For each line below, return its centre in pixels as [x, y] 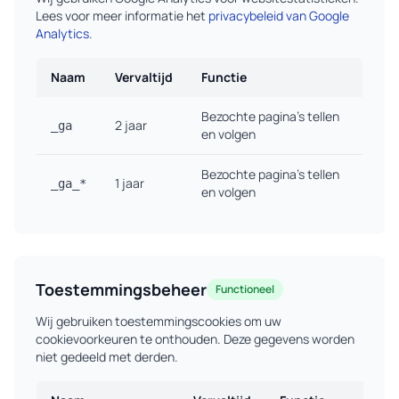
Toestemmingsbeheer [121, 289]
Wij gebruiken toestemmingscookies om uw [159, 321]
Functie [224, 77]
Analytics [62, 33]
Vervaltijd [144, 77]
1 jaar [130, 183]
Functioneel [245, 289]
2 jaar [131, 125]
